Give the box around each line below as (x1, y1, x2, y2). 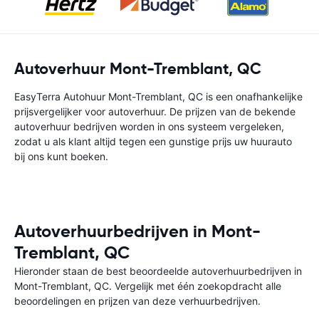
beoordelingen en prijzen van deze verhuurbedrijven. (14, 295, 261, 307)
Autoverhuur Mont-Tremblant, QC (14, 59, 261, 78)
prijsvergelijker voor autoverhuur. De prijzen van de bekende (14, 105, 296, 117)
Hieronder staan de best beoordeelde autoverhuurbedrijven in (14, 265, 302, 277)
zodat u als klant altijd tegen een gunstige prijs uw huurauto (14, 135, 292, 147)
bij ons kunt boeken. (14, 150, 108, 162)
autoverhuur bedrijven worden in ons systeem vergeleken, (14, 120, 284, 132)
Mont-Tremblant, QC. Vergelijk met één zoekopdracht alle (14, 280, 281, 292)
